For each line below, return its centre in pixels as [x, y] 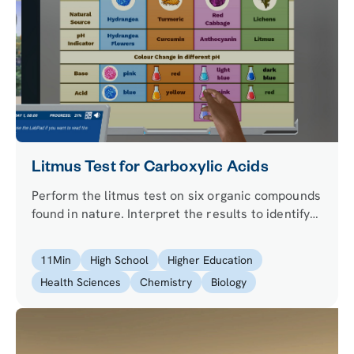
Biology [228, 282]
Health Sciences [81, 282]
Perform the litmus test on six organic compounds [176, 195]
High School [120, 260]
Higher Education [210, 260]
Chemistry [166, 282]
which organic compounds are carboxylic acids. [168, 232]
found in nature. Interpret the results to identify [171, 213]
